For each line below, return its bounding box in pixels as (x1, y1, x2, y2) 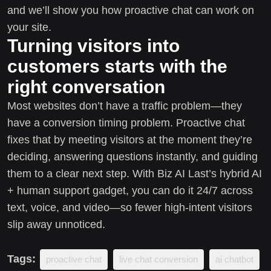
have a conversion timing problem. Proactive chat (7, 116, 245, 129)
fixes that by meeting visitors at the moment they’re (7, 133, 252, 146)
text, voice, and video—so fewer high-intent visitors (7, 201, 252, 214)
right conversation (7, 76, 165, 97)
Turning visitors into (7, 35, 180, 56)
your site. (7, 21, 51, 33)
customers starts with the (7, 56, 227, 76)
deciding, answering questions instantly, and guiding (7, 150, 258, 163)
